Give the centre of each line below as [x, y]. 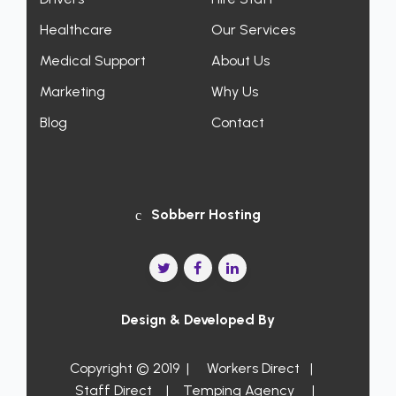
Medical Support [93, 60]
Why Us [235, 91]
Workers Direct [251, 369]
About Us [240, 60]
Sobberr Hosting [206, 214]
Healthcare [76, 29]
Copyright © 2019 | [133, 369]
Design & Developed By [198, 320]
